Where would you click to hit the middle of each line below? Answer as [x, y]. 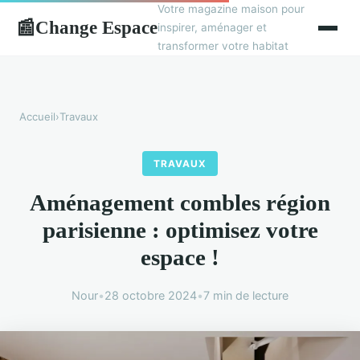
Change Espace [96, 27]
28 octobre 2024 [151, 296]
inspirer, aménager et [212, 27]
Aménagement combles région [180, 203]
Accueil [37, 117]
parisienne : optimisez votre [180, 230]
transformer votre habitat [223, 46]
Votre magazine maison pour [231, 9]
